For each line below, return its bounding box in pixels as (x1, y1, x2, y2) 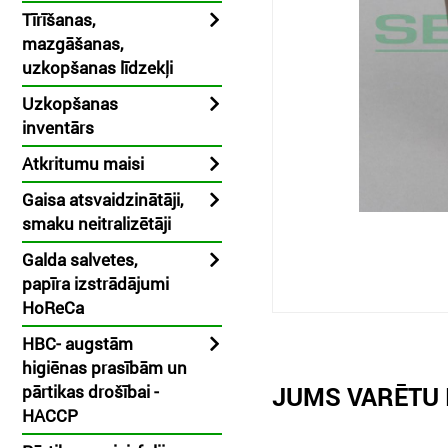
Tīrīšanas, (22, 8, 95, 31)
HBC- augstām (22, 332, 133, 355)
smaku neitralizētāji (22, 212, 171, 235)
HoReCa (22, 296, 84, 319)
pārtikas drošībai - (22, 380, 159, 403)
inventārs (22, 116, 94, 139)
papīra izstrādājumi (22, 272, 169, 295)
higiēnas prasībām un (22, 356, 187, 379)
